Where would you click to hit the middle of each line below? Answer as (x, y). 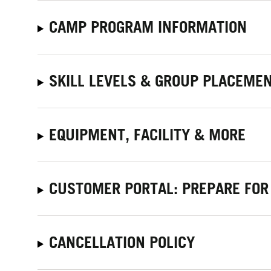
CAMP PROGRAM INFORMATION (148, 27)
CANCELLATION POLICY (122, 242)
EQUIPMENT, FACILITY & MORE (148, 134)
